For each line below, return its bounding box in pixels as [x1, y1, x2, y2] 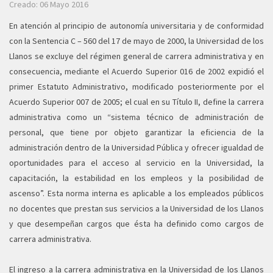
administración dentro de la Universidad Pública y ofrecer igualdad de [9, 142, 264, 153]
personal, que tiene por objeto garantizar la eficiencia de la [9, 127, 264, 138]
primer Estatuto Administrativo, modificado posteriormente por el [9, 81, 264, 92]
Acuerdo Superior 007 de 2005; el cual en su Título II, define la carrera [9, 96, 264, 107]
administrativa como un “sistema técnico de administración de [9, 112, 264, 122]
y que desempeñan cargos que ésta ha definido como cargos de [9, 218, 264, 229]
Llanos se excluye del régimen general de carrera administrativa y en [9, 51, 264, 62]
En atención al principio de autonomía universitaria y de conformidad [9, 20, 264, 31]
